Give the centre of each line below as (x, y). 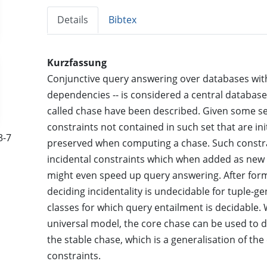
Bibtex (123, 20)
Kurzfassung (77, 63)
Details (73, 20)
